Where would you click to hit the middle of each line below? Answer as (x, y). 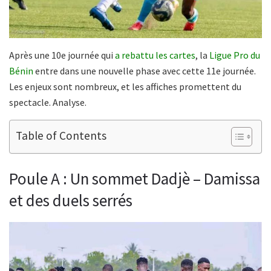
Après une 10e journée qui (62, 55)
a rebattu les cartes (155, 55)
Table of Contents (61, 135)
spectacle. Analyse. (48, 102)
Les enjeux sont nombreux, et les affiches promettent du (125, 86)
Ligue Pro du (235, 55)
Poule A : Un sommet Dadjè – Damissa (135, 178)
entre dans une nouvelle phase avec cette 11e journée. (145, 70)
